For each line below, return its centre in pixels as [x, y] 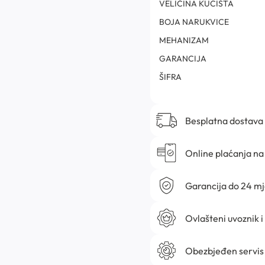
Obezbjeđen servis [224, 251]
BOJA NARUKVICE [194, 22]
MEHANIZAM [184, 41]
